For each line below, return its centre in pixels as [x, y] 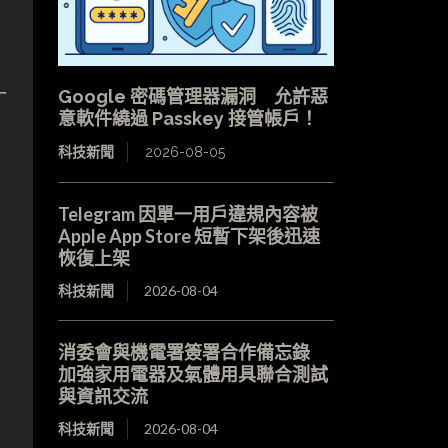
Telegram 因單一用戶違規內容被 [187, 213]
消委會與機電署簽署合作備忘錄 [192, 351]
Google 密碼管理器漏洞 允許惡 [192, 96]
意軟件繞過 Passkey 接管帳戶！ [187, 118]
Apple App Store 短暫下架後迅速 [188, 235]
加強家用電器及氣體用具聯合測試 [192, 373]
